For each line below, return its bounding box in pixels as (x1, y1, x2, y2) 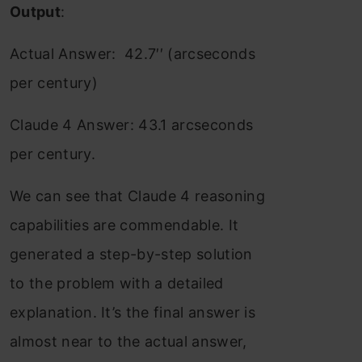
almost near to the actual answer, (10, 333, 247, 351)
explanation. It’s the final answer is (10, 304, 255, 322)
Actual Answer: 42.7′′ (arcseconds (10, 45, 255, 63)
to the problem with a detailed (10, 275, 224, 293)
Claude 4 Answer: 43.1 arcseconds (10, 116, 254, 134)
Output (10, 3, 61, 21)
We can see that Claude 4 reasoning (10, 187, 265, 205)
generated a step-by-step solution (10, 246, 253, 263)
